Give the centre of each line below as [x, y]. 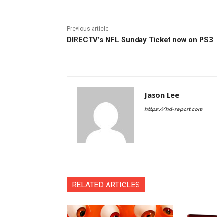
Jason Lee [162, 95]
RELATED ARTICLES [106, 185]
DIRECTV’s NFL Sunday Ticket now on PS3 [140, 39]
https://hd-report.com [173, 109]
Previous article [88, 28]
